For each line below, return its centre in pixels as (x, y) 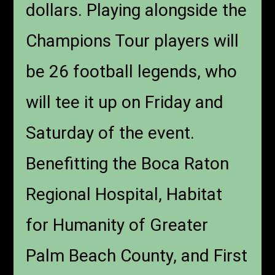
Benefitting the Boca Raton (128, 163)
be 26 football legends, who (132, 71)
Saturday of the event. (110, 133)
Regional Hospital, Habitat (124, 194)
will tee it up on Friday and (125, 102)
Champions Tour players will (133, 41)
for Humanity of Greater (117, 225)
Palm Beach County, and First (137, 255)
